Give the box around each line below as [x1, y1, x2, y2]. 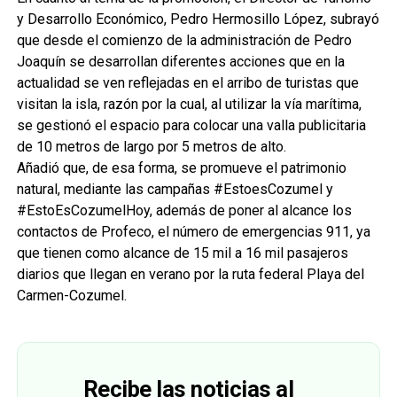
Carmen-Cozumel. [16, 287, 127, 305]
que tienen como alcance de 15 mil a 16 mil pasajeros [16, 245, 348, 262]
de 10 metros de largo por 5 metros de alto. [16, 138, 286, 156]
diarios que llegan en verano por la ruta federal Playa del [16, 266, 364, 284]
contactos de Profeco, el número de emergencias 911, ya [16, 223, 370, 241]
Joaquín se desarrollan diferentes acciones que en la [16, 53, 345, 71]
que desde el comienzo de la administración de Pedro [16, 32, 352, 50]
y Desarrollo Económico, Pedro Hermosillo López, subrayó [16, 11, 379, 28]
